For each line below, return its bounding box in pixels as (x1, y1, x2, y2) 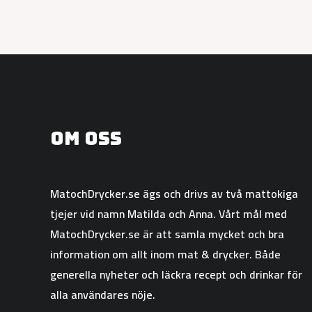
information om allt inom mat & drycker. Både (50, 243, 281, 265)
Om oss (50, 126, 122, 151)
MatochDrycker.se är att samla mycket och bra (50, 223, 284, 244)
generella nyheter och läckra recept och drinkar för (50, 263, 302, 285)
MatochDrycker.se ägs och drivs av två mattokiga (50, 182, 298, 204)
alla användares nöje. (50, 283, 155, 305)
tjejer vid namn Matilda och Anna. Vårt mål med (50, 203, 287, 224)
